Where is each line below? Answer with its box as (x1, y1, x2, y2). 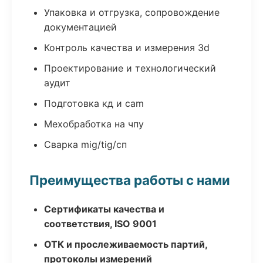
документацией (44, 21, 117, 33)
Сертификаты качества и (44, 203, 164, 215)
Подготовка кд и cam (44, 97, 144, 109)
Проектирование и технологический (44, 62, 216, 74)
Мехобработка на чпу (44, 118, 144, 130)
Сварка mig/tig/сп (44, 139, 127, 150)
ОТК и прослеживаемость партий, (44, 238, 207, 250)
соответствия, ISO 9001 (44, 218, 157, 230)
